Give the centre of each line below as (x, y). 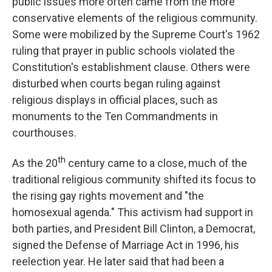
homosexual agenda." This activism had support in (133, 212)
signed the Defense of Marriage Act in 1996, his (126, 245)
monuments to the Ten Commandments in (115, 117)
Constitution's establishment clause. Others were (131, 67)
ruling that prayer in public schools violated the (124, 51)
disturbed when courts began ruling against (116, 84)
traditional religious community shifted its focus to (134, 180)
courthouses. (44, 133)
